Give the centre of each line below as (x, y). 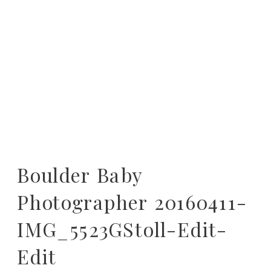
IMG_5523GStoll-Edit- (122, 229)
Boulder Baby (80, 175)
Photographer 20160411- (132, 202)
